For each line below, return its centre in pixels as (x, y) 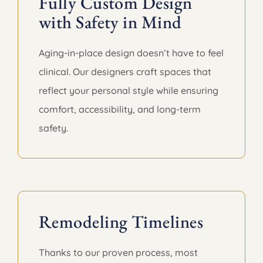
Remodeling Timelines (121, 221)
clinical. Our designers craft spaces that (125, 71)
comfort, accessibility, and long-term (119, 109)
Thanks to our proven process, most (118, 252)
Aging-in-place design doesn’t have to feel (131, 53)
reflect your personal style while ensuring (128, 90)
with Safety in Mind (110, 22)
